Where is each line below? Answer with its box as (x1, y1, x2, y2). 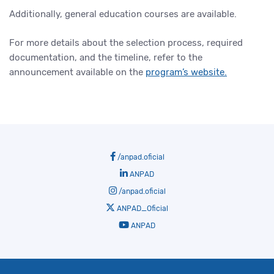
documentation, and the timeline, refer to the (9, 52, 202, 63)
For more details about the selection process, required (9, 37, 243, 48)
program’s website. (146, 67, 227, 78)
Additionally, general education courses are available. (9, 9, 237, 20)
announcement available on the (9, 67, 146, 78)
